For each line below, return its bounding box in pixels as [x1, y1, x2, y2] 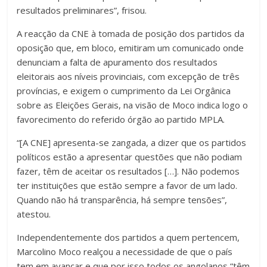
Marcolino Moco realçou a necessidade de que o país [17, 245, 233, 257]
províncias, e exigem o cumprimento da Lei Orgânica [17, 84, 231, 97]
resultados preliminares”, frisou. [17, 4, 147, 16]
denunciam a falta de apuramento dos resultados [17, 55, 218, 68]
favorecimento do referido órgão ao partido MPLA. [17, 113, 225, 125]
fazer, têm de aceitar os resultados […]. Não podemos [17, 164, 240, 177]
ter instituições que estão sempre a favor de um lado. [17, 179, 238, 191]
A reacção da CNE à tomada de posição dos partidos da [17, 27, 245, 39]
